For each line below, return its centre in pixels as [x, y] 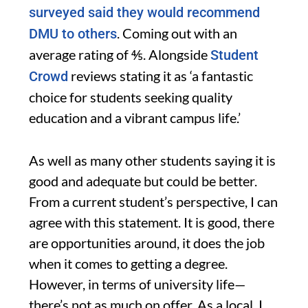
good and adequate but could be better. [143, 180]
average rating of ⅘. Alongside [120, 54]
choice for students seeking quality [131, 97]
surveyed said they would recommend [144, 12]
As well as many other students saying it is [152, 160]
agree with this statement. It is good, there [152, 222]
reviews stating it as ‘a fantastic [161, 75]
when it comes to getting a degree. [128, 263]
